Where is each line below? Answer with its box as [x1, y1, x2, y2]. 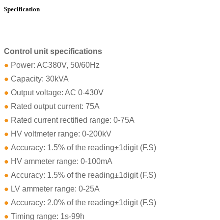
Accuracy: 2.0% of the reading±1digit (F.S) [9, 198, 156, 207]
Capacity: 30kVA [9, 75, 69, 83]
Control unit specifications [4, 47, 102, 56]
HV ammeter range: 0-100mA [9, 157, 112, 166]
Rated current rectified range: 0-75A [9, 116, 135, 125]
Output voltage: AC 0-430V [9, 88, 104, 97]
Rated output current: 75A [9, 102, 100, 111]
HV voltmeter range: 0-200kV [9, 130, 111, 138]
